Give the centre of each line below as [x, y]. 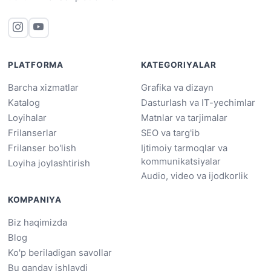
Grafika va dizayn [177, 87]
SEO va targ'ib [170, 133]
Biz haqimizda [37, 223]
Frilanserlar [32, 133]
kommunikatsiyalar [181, 161]
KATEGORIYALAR [179, 64]
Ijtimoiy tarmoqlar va [184, 148]
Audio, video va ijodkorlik [194, 176]
